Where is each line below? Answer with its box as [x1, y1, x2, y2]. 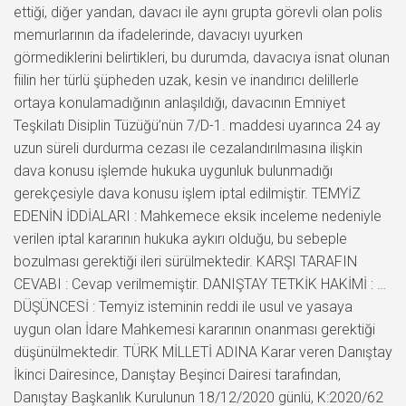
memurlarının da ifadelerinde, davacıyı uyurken [14, 25, 303, 43]
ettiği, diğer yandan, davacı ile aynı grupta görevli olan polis [14, 3, 382, 21]
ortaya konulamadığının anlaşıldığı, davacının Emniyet [14, 93, 345, 111]
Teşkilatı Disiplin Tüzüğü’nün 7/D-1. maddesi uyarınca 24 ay [14, 116, 381, 134]
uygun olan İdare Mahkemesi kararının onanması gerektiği [14, 320, 375, 338]
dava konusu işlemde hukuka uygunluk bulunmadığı [14, 161, 333, 179]
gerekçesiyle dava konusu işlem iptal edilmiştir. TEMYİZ [14, 184, 361, 202]
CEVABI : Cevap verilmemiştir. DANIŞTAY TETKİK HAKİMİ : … [14, 275, 386, 293]
